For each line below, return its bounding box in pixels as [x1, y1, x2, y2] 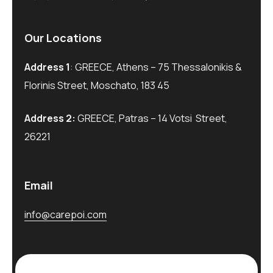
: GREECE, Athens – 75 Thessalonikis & [70, 60, 242, 74]
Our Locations [24, 30, 102, 46]
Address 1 [24, 60, 70, 74]
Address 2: [24, 112, 76, 126]
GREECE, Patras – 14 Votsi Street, [76, 112, 229, 126]
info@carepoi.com [24, 208, 107, 222]
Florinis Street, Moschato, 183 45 [24, 79, 169, 93]
